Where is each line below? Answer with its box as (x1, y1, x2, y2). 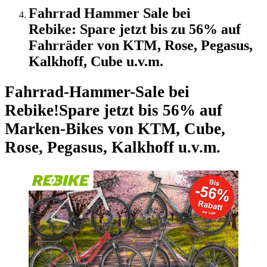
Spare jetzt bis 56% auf (59, 101, 222, 120)
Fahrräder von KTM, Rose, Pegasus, (29, 37, 253, 53)
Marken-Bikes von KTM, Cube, (5, 120, 225, 138)
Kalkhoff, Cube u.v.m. (29, 53, 163, 69)
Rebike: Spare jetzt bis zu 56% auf (29, 21, 241, 37)
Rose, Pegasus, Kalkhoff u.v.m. (5, 138, 221, 157)
